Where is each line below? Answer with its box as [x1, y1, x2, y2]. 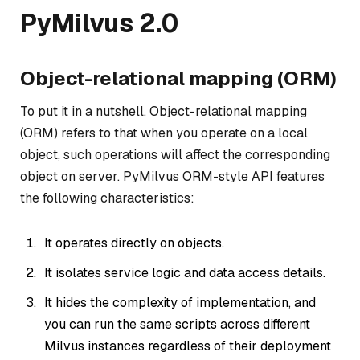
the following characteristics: [20, 190, 194, 207]
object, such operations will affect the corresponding [20, 146, 330, 164]
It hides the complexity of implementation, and [44, 294, 316, 311]
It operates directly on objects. [44, 235, 224, 252]
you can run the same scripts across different [44, 316, 310, 333]
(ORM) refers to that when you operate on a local [20, 125, 308, 142]
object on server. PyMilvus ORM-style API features [20, 168, 325, 186]
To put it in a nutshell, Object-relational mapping [20, 103, 307, 121]
